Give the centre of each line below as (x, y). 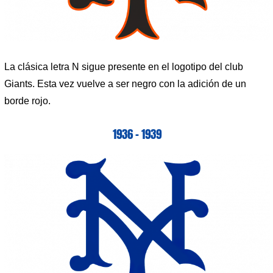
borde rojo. (27, 101)
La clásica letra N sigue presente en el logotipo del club (124, 66)
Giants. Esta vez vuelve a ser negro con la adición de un (125, 83)
